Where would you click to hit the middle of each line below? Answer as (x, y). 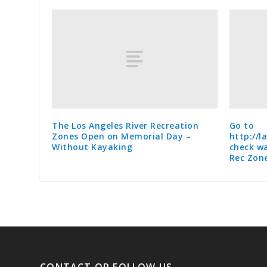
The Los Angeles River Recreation (125, 126)
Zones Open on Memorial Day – (122, 136)
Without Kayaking (92, 147)
